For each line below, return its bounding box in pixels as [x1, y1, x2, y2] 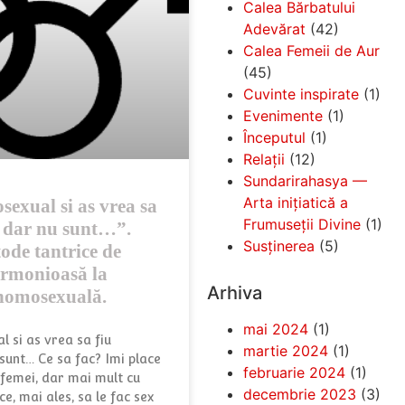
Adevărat [242, 19, 306, 38]
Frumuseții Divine [242, 214, 361, 233]
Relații [242, 149, 285, 168]
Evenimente [242, 106, 323, 125]
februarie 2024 [242, 363, 345, 381]
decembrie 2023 [242, 384, 356, 403]
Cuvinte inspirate [242, 84, 359, 103]
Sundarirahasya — [242, 171, 367, 190]
